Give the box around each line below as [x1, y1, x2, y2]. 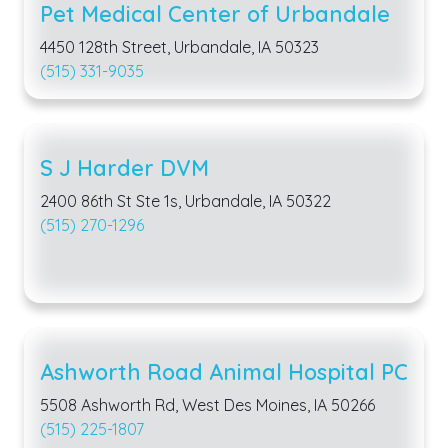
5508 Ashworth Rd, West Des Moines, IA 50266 [40, 395, 375, 416]
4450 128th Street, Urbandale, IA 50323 [40, 37, 319, 58]
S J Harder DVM [40, 154, 209, 182]
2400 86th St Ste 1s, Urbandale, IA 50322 [40, 191, 331, 212]
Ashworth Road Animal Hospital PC [40, 358, 408, 386]
